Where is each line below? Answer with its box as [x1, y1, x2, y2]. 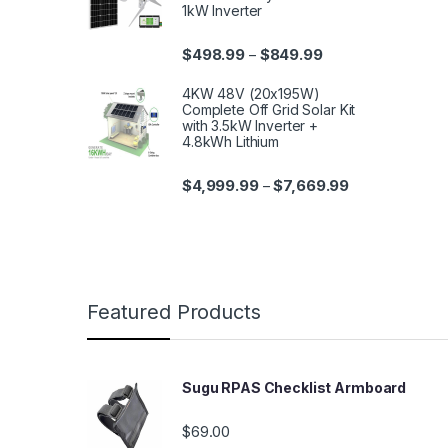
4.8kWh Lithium [182, 133, 280, 150]
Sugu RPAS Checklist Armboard [182, 378, 407, 396]
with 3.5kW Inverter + [182, 117, 319, 134]
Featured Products [87, 299, 261, 324]
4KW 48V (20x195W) [182, 85, 320, 102]
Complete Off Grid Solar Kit [182, 101, 356, 118]
